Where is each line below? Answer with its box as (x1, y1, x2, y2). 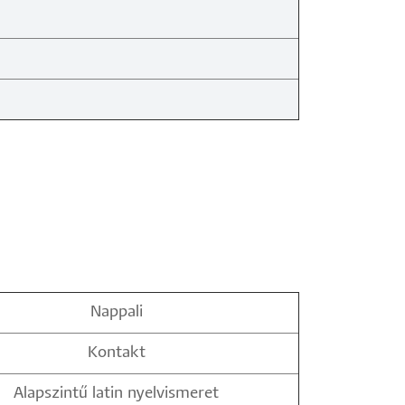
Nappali (89, 305, 143, 320)
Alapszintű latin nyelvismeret (14, 386, 219, 401)
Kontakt (87, 345, 146, 361)
